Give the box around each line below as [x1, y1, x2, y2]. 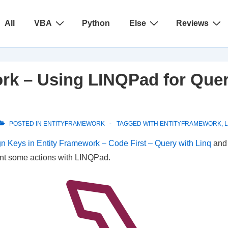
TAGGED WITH [117, 120, 160, 127]
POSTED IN [8, 120, 43, 127]
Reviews [176, 19, 209, 27]
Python [82, 19, 110, 27]
